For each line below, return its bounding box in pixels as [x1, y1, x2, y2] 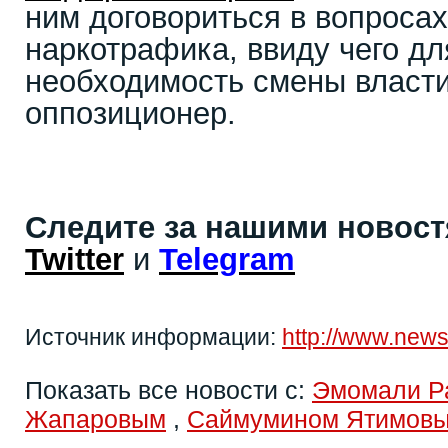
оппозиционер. [25, 96, 236, 131]
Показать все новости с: [25, 376, 312, 404]
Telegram [159, 242, 295, 277]
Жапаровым [25, 405, 166, 433]
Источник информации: [25, 324, 282, 350]
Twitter [25, 242, 124, 277]
